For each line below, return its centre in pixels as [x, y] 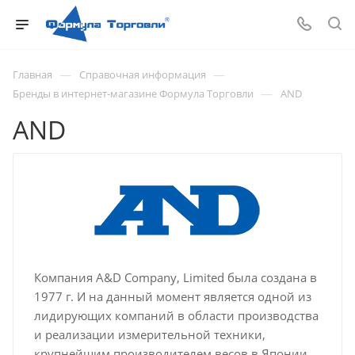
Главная [32, 74]
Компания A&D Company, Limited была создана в [175, 277]
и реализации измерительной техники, [149, 334]
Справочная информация [143, 74]
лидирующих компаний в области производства [176, 315]
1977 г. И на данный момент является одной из [172, 296]
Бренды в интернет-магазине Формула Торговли [133, 94]
